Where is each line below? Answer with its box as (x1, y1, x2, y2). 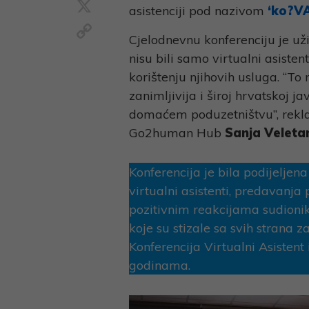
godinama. (128, 257, 190, 273)
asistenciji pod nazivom (128, 3, 268, 19)
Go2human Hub (128, 125, 221, 141)
